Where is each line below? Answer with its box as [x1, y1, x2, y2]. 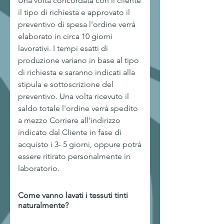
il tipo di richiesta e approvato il [18, 7, 130, 17]
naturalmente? [18, 200, 68, 210]
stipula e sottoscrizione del [18, 79, 113, 89]
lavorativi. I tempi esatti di [18, 43, 108, 53]
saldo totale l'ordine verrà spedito [18, 103, 138, 113]
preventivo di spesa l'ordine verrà [18, 19, 135, 29]
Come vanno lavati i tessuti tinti [18, 190, 128, 200]
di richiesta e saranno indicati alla [18, 67, 135, 77]
